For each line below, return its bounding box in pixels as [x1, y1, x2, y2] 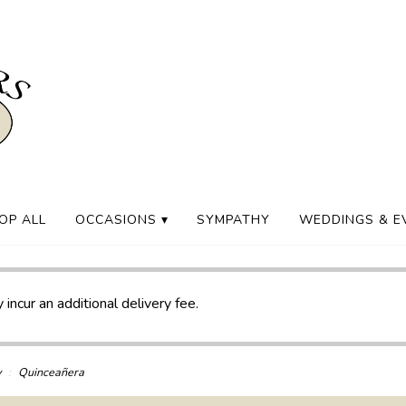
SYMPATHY [197, 211, 271, 229]
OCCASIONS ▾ [74, 211, 169, 229]
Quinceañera [18, 363, 84, 380]
